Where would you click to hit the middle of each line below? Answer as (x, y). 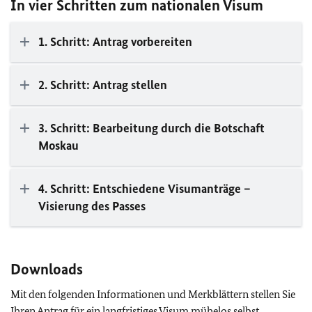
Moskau (58, 146)
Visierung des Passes (92, 206)
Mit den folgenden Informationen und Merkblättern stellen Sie (153, 294)
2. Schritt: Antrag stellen (103, 85)
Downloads (47, 269)
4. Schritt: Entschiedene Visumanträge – (145, 189)
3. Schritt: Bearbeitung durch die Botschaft (151, 128)
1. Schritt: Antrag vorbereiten (115, 42)
